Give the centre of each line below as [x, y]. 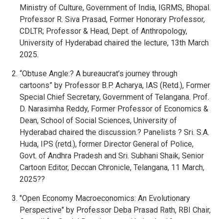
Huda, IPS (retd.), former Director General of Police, [107, 144]
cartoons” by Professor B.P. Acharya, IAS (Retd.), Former [115, 85]
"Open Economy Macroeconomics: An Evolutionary [105, 198]
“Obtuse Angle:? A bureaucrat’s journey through [99, 74]
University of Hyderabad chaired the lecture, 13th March [114, 43]
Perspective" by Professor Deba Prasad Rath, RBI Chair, [115, 210]
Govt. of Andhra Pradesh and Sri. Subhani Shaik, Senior [112, 156]
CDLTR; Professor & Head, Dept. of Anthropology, [103, 31]
